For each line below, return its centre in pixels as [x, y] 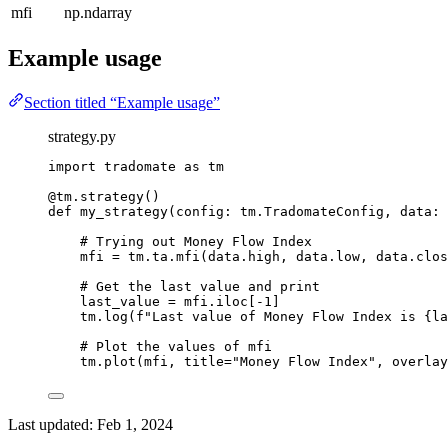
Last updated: [52, 424]
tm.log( [108, 316]
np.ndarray [98, 12]
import [72, 166]
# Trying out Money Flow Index [196, 241]
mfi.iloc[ [216, 301]
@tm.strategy [96, 196]
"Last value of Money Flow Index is [284, 316]
